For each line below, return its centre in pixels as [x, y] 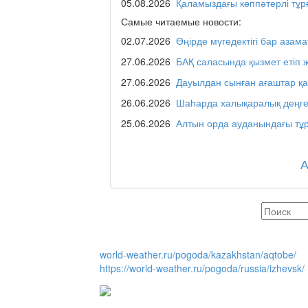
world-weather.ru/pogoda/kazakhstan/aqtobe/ [198, 255]
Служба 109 [219, 108]
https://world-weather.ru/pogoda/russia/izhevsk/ [202, 268]
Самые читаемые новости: [181, 22]
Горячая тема [223, 228]
